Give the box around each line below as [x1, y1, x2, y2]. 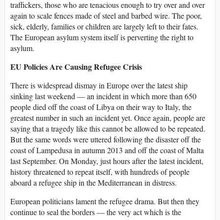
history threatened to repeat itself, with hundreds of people [10, 166, 190, 177]
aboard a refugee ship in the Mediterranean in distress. [10, 177, 177, 188]
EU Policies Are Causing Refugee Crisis [10, 61, 142, 73]
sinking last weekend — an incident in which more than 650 [10, 91, 196, 102]
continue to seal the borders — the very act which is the [10, 207, 181, 218]
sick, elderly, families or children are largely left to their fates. [10, 21, 198, 32]
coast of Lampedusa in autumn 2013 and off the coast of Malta [10, 145, 204, 156]
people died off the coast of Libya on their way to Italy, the [10, 102, 192, 112]
